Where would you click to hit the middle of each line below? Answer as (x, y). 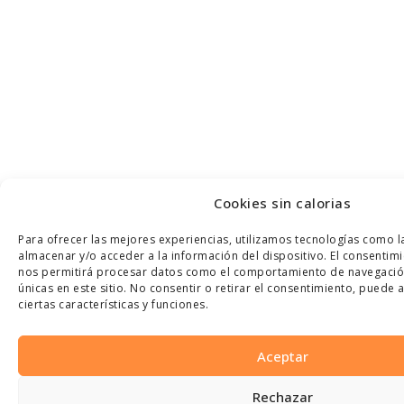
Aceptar (282, 356)
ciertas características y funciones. (113, 304)
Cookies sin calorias (282, 203)
